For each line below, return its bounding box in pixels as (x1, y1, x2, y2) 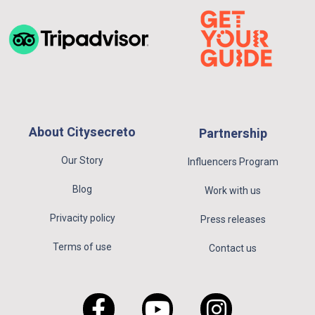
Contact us (209, 243, 257, 255)
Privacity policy (49, 212, 115, 224)
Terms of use (53, 241, 112, 253)
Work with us (205, 185, 261, 197)
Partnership (198, 124, 267, 144)
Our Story (61, 155, 103, 167)
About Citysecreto (29, 123, 136, 143)
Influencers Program (187, 156, 278, 168)
